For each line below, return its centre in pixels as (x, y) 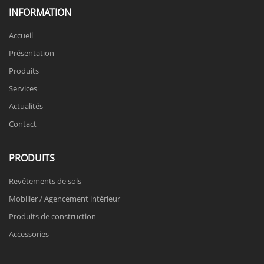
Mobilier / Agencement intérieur (65, 198)
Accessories (29, 234)
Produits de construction (52, 216)
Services (23, 88)
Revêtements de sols (45, 181)
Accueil (21, 35)
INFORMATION (40, 12)
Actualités (26, 106)
